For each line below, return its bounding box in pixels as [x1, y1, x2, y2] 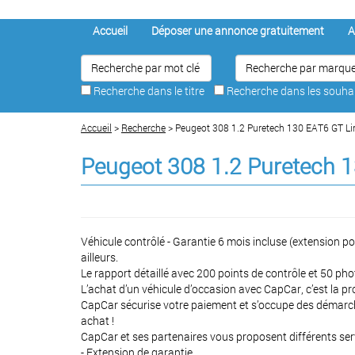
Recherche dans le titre [91, 82, 214, 98]
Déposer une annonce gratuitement [151, 22, 324, 38]
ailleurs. [81, 249, 118, 265]
